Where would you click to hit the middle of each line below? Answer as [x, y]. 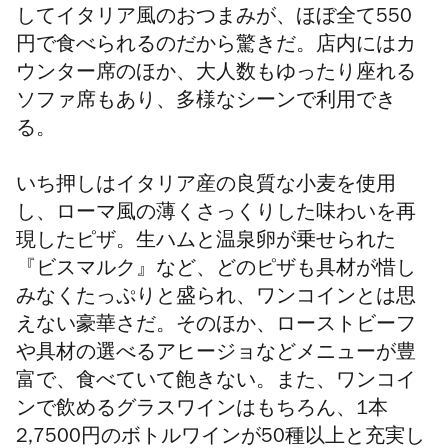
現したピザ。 [76, 243]
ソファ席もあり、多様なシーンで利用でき [206, 103]
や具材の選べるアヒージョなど [156, 355]
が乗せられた [336, 243]
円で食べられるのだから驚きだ [156, 47]
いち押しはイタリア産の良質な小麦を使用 [206, 187]
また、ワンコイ [346, 383]
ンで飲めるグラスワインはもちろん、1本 [202, 411]
